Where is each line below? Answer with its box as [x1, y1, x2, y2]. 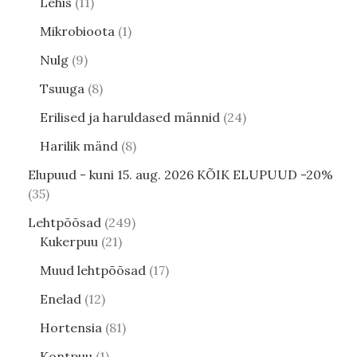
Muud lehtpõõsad [40, 261, 146, 278]
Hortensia [40, 319, 102, 335]
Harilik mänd [40, 137, 118, 154]
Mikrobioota [40, 22, 115, 39]
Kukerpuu [40, 233, 98, 249]
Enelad [40, 290, 81, 307]
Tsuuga [40, 80, 84, 96]
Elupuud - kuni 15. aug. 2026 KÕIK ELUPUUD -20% [28, 166, 333, 182]
